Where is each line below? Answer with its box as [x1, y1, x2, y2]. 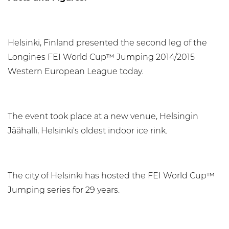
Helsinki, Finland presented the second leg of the [8, 38, 207, 48]
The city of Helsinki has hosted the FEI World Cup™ [8, 171, 215, 180]
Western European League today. [8, 66, 143, 76]
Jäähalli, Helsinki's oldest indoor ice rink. [8, 126, 167, 135]
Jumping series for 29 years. [8, 185, 120, 195]
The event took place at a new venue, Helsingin [8, 111, 198, 121]
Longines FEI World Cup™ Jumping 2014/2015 [8, 52, 195, 62]
